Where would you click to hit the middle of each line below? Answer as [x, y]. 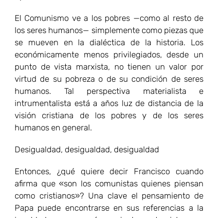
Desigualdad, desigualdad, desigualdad [87, 149]
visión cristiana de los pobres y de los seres [109, 115]
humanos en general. [53, 127]
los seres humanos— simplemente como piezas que [109, 30]
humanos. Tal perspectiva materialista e [109, 91]
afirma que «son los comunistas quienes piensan [109, 183]
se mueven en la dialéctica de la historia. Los [109, 42]
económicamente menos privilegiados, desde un [109, 54]
